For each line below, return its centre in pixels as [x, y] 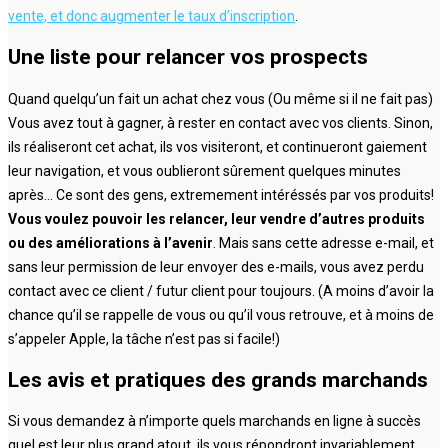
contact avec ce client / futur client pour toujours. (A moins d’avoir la [221, 290]
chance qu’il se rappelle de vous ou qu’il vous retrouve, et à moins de [221, 314]
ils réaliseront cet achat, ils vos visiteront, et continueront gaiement [217, 146]
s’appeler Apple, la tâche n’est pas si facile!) [144, 338]
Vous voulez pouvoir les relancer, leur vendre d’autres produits [216, 218]
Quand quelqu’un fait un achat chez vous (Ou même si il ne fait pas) [220, 98]
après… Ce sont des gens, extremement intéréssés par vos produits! [221, 194]
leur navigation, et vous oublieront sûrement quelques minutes [204, 170]
